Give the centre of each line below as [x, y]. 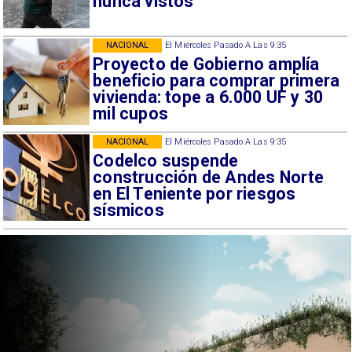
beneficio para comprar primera [216, 81]
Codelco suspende [166, 160]
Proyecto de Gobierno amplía [206, 64]
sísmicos [128, 210]
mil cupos [131, 114]
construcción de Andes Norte [209, 177]
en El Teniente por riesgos [194, 193]
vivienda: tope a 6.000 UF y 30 [208, 97]
